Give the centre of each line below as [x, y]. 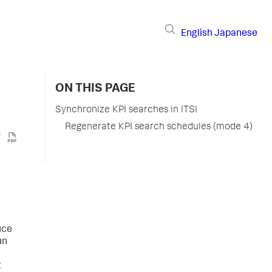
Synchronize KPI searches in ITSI [126, 110]
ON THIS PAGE [95, 89]
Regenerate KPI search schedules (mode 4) [159, 127]
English [197, 34]
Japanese [236, 34]
